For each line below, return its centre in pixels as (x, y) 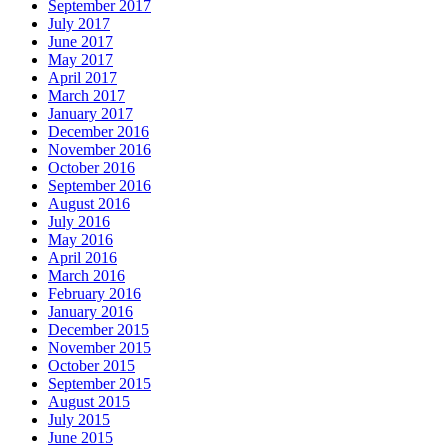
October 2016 (91, 168)
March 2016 (86, 276)
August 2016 (89, 204)
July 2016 (79, 222)
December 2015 (98, 330)
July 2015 (79, 420)
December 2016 (98, 132)
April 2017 (82, 78)
